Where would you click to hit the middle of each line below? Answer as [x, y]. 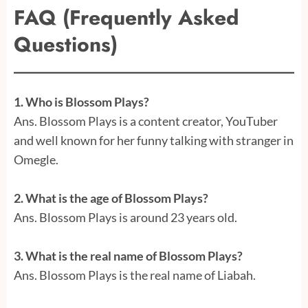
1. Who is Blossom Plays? [81, 102]
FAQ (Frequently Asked [126, 18]
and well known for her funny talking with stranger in [154, 141]
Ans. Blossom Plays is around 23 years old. [125, 218]
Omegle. [36, 160]
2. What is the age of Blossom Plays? [111, 198]
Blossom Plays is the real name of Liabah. [147, 275]
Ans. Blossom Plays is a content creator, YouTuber [146, 121]
